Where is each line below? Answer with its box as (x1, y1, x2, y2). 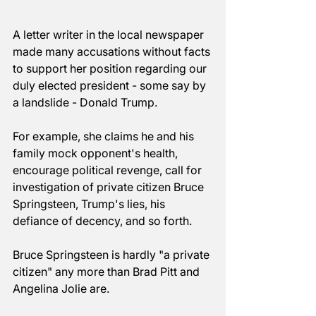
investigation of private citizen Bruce (13, 180, 207, 195)
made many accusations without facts (13, 44, 213, 59)
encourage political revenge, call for (13, 163, 205, 178)
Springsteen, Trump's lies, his (13, 197, 168, 212)
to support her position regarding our (13, 61, 209, 76)
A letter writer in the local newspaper (13, 28, 207, 42)
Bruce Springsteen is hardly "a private (13, 248, 212, 262)
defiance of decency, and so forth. (13, 214, 195, 229)
